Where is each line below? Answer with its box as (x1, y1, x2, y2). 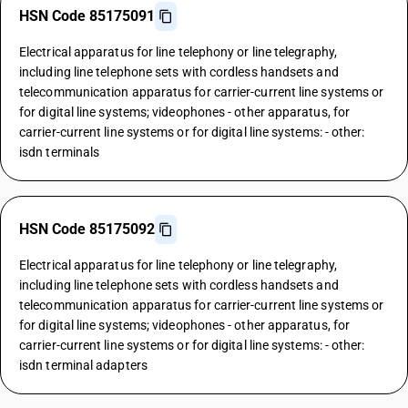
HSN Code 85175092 (19, 220, 155, 238)
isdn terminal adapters (19, 358, 148, 372)
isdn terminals (19, 145, 100, 159)
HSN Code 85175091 (19, 7, 155, 25)
